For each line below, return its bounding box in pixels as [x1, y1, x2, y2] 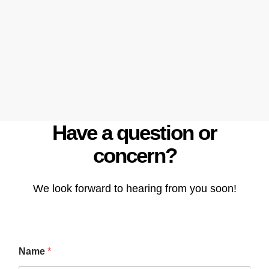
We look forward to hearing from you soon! [32, 182, 237, 195]
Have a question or [52, 120, 217, 144]
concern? [92, 143, 177, 167]
